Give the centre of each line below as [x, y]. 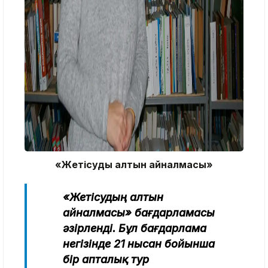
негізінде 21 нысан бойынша [139, 243]
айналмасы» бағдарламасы [139, 212]
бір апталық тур [106, 259]
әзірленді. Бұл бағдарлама [135, 228]
